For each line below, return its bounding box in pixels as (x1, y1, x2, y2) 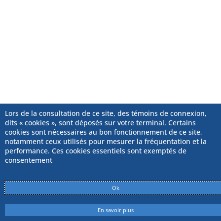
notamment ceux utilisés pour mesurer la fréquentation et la (5, 137, 207, 146)
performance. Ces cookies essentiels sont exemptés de (5, 146, 186, 155)
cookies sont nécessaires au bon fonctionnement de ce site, (5, 127, 202, 137)
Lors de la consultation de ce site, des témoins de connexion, (5, 109, 207, 118)
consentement (5, 155, 52, 165)
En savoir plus (97, 206, 134, 214)
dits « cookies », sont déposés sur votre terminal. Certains (5, 118, 196, 127)
